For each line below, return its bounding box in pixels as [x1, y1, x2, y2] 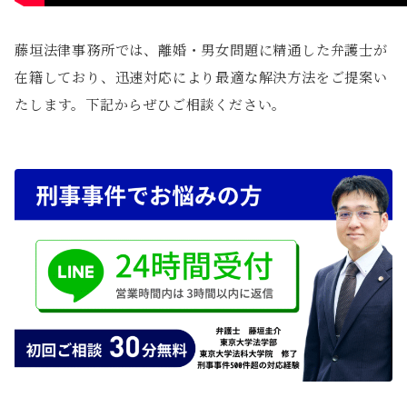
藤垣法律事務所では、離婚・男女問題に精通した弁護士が [15, 40, 388, 60]
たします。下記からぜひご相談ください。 [15, 94, 287, 114]
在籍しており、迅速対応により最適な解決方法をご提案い [15, 67, 388, 87]
